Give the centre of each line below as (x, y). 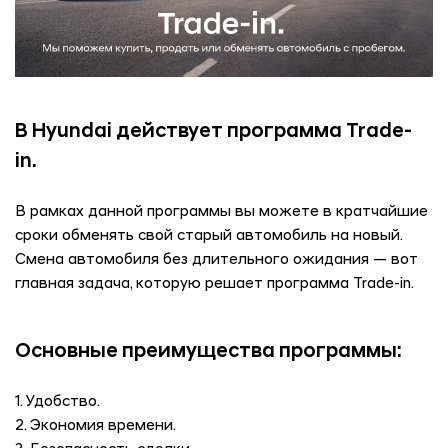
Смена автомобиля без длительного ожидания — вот (216, 261)
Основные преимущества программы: (208, 352)
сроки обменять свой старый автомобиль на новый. (208, 237)
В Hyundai (63, 132)
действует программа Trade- (262, 132)
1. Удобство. (57, 403)
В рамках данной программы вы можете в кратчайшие (221, 213)
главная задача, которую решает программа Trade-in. (214, 285)
